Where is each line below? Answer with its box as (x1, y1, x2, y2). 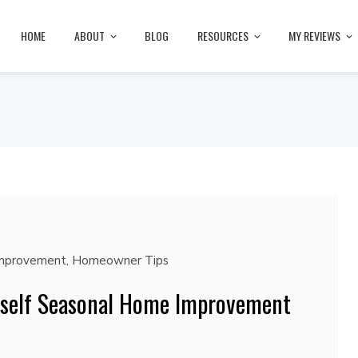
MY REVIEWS (288, 26, 340, 44)
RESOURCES (197, 26, 249, 44)
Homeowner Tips (71, 253, 169, 268)
